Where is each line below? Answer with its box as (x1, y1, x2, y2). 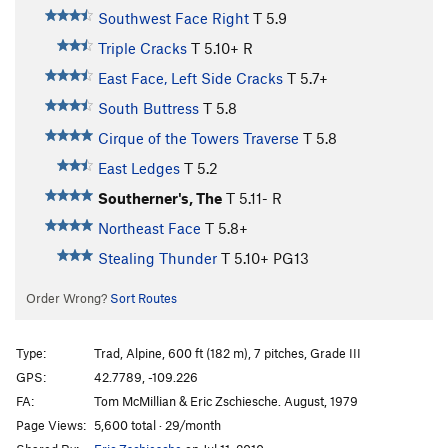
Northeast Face (97, 219, 201, 238)
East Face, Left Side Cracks (97, 69, 283, 88)
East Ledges (97, 159, 180, 178)
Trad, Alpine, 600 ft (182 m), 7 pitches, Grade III (94, 344, 361, 361)
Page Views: (16, 416, 86, 433)
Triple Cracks (97, 39, 187, 58)
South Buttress (97, 99, 199, 118)
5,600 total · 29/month (94, 416, 221, 433)
